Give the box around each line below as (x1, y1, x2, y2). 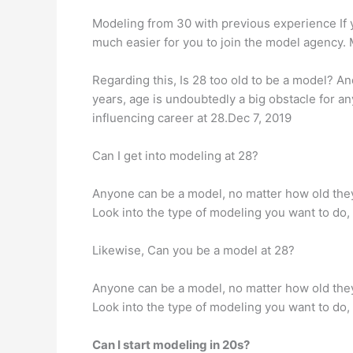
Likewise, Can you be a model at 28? (92, 243, 295, 258)
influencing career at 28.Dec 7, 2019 (92, 110, 292, 125)
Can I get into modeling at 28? (92, 148, 258, 163)
